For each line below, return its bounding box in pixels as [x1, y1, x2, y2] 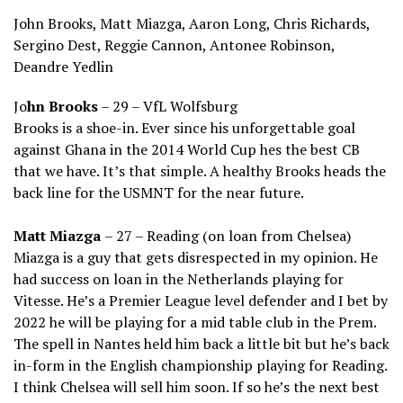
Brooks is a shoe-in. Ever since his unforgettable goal [13, 118, 355, 139]
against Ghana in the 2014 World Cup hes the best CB [13, 139, 360, 160]
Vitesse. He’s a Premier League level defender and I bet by [13, 291, 388, 311]
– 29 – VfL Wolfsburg [98, 96, 237, 117]
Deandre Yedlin [13, 57, 113, 77]
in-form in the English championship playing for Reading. [13, 355, 387, 376]
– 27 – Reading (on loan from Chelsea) [104, 226, 351, 246]
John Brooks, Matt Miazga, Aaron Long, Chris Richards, [13, 13, 370, 34]
